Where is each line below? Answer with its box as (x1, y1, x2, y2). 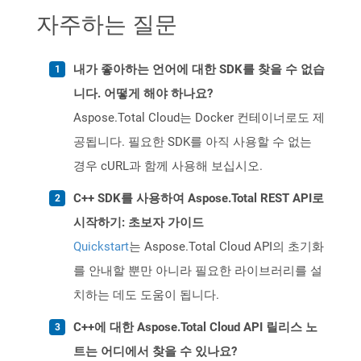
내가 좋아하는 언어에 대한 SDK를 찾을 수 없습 (73, 62, 325, 77)
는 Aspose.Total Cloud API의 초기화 (129, 239, 324, 255)
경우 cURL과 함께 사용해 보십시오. (73, 159, 263, 174)
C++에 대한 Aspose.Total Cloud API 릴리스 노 (73, 320, 317, 335)
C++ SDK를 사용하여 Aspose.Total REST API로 (73, 191, 324, 206)
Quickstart (73, 239, 129, 255)
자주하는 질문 (36, 8, 177, 39)
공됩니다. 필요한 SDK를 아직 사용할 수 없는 (73, 135, 312, 150)
